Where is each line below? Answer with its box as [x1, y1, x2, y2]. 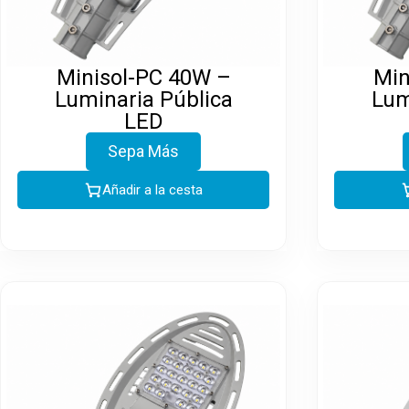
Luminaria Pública [54, 87, 233, 112]
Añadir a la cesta [102, 182, 203, 198]
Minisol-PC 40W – [56, 65, 231, 90]
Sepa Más [108, 142, 179, 161]
